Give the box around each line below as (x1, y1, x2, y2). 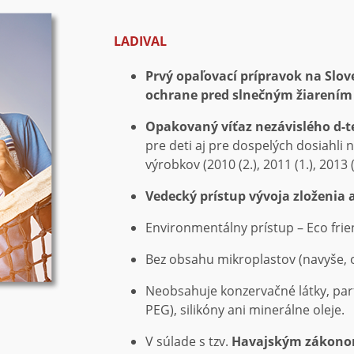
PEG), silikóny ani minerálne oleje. (145, 301, 345, 318)
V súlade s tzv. (145, 333, 232, 350)
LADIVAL (114, 32, 167, 50)
